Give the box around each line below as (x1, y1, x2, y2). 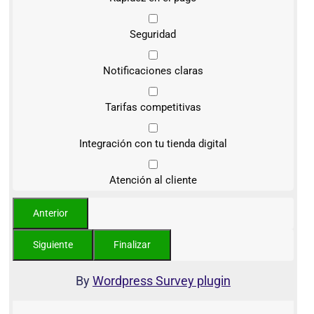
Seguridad (130, 28, 177, 41)
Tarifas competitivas (104, 101, 201, 114)
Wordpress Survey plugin (92, 273, 231, 289)
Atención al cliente (109, 174, 197, 187)
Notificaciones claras (102, 64, 203, 78)
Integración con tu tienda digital (78, 137, 227, 151)
